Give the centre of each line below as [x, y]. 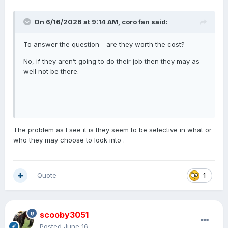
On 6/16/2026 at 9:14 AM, [78, 22]
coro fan [136, 22]
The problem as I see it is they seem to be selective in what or [112, 130]
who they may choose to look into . [69, 140]
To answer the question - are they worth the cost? [104, 45]
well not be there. [51, 72]
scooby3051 [64, 215]
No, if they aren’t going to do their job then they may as [111, 61]
